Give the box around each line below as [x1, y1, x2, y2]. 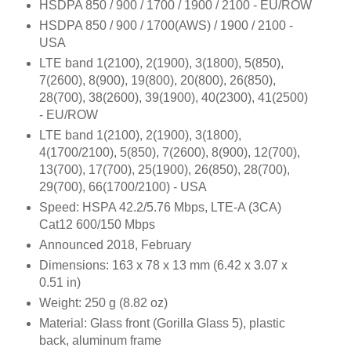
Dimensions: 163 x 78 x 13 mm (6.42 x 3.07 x [38, 258, 288, 272]
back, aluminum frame [38, 333, 161, 347]
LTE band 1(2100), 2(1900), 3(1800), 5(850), [38, 56, 284, 70]
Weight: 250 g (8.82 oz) [38, 295, 168, 309]
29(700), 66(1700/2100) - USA [38, 179, 207, 194]
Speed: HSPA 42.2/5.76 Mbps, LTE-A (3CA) [38, 200, 281, 214]
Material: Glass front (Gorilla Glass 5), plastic [38, 316, 285, 330]
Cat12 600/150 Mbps [38, 217, 155, 231]
